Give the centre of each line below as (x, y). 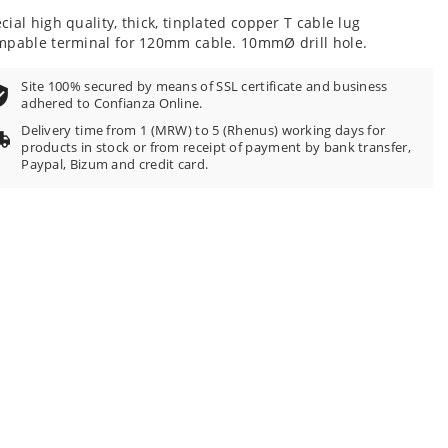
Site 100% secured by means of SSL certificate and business (204, 86)
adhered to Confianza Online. (112, 103)
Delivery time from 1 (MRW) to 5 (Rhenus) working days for (203, 130)
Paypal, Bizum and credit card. (115, 164)
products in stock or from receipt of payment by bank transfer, (216, 147)
